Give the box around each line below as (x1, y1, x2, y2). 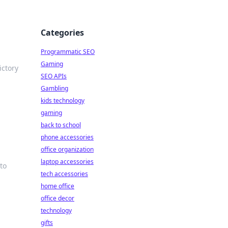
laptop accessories (41, 157, 94, 166)
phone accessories (41, 133, 94, 141)
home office (41, 182, 74, 190)
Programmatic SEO (41, 47, 95, 56)
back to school (41, 121, 81, 129)
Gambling (41, 84, 68, 93)
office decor (41, 194, 74, 203)
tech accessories (41, 169, 88, 178)
